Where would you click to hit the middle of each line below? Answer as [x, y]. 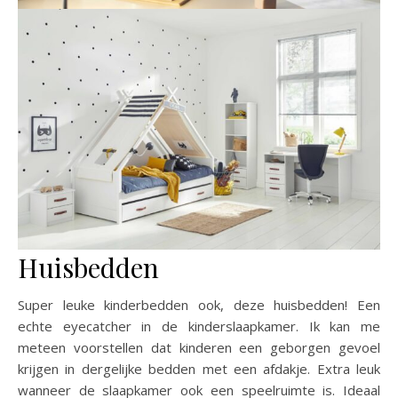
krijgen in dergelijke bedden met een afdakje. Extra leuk [199, 368]
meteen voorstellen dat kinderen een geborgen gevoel [199, 347]
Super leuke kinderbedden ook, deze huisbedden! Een [199, 304]
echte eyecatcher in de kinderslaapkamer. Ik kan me [199, 326]
